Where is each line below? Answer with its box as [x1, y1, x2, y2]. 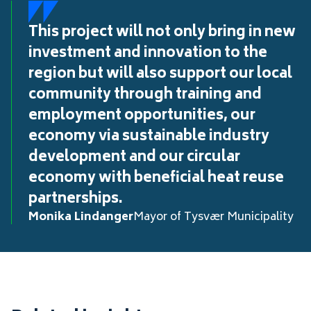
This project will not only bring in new [28, 21, 296, 45]
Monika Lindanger [28, 208, 133, 227]
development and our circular [28, 146, 240, 170]
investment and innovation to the [28, 42, 267, 66]
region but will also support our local [28, 62, 292, 87]
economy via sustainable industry [28, 125, 269, 149]
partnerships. [28, 187, 122, 212]
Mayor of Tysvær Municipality [133, 208, 294, 227]
